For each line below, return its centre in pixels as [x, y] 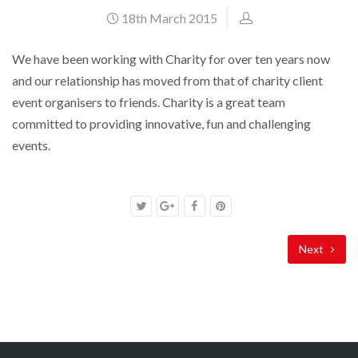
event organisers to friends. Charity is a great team [149, 102]
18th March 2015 [168, 18]
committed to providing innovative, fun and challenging [161, 123]
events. [31, 145]
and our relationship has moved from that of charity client [167, 80]
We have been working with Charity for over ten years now [171, 59]
